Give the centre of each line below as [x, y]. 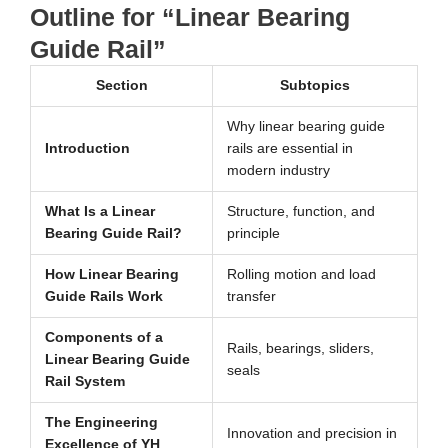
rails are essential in [289, 149]
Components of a [103, 338]
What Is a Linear [99, 212]
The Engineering [101, 423]
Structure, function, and [300, 212]
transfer [251, 297]
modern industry [278, 171]
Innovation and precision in [311, 434]
